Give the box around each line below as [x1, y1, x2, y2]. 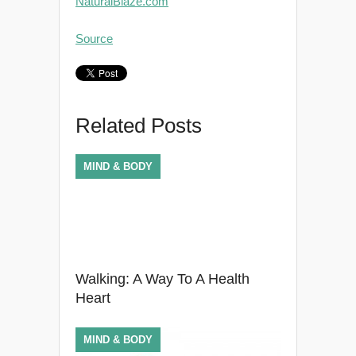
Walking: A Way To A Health [75, 271, 250, 287]
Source [75, 32, 113, 45]
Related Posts [75, 114, 202, 137]
